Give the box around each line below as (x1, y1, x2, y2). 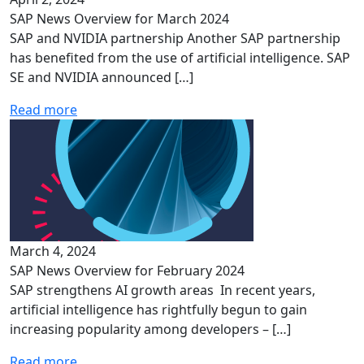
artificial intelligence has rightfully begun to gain (10, 301, 307, 318)
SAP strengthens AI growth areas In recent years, (10, 281, 315, 299)
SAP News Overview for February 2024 (10, 262, 245, 279)
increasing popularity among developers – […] (10, 320, 291, 338)
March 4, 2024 (10, 242, 96, 260)
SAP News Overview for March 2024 (10, 10, 229, 28)
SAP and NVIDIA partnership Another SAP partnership (10, 29, 340, 47)
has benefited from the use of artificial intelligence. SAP (10, 49, 350, 67)
